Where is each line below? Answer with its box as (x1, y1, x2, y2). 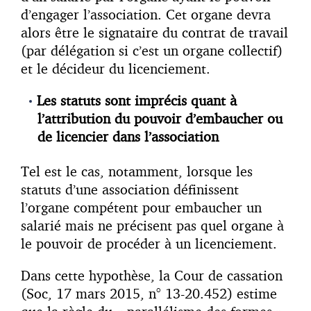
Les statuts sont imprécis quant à (37, 91, 237, 109)
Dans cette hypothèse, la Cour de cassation (21, 266, 283, 284)
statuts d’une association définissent (21, 180, 239, 198)
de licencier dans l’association (37, 127, 219, 145)
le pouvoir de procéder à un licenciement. (21, 234, 277, 252)
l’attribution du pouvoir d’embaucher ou (37, 109, 283, 127)
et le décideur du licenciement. (21, 59, 210, 77)
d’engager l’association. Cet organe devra (21, 5, 271, 23)
